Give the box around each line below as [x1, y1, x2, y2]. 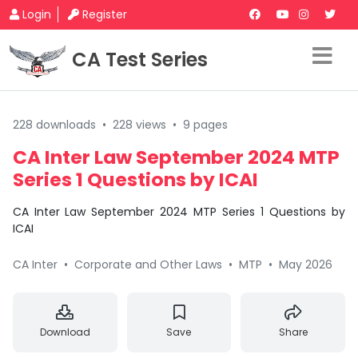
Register [82, 6, 127, 22]
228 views [113, 117, 166, 133]
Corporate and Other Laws [74, 257, 222, 272]
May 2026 [279, 257, 332, 272]
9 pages [183, 117, 228, 133]
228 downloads [13, 117, 96, 133]
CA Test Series [72, 46, 208, 73]
